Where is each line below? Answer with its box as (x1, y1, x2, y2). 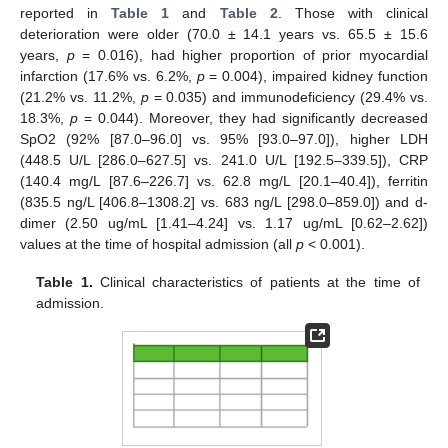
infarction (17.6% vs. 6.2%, (20, 67, 197, 84)
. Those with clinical (277, 4, 429, 21)
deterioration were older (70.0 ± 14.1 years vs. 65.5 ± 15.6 (20, 25, 428, 42)
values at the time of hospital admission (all (20, 235, 296, 252)
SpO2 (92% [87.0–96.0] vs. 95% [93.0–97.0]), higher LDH (20, 130, 428, 147)
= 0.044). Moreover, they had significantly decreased (78, 109, 428, 126)
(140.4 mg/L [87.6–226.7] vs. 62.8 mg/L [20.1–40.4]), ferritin (20, 172, 428, 189)
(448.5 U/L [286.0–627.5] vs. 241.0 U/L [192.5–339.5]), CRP (20, 151, 428, 168)
